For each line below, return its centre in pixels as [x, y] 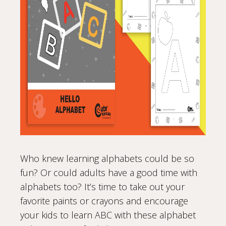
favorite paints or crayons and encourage [104, 201]
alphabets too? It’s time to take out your [102, 187]
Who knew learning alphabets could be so [107, 159]
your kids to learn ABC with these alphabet [108, 215]
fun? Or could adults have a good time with [109, 173]
